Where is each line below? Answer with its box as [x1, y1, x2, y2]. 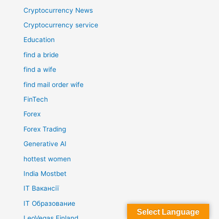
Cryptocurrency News [23, 6, 93, 14]
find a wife [23, 66, 57, 74]
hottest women [23, 154, 71, 163]
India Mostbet [23, 170, 67, 178]
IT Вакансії [23, 184, 59, 193]
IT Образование [23, 199, 76, 207]
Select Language [137, 208, 199, 216]
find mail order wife [23, 80, 84, 88]
